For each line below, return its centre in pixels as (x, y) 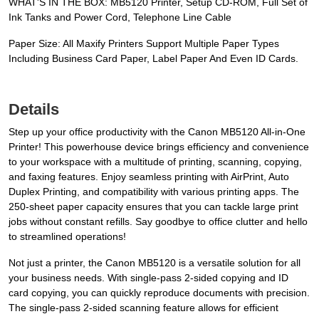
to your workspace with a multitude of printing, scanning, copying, (155, 162)
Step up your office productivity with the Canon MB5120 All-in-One (157, 132)
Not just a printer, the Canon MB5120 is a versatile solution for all (155, 263)
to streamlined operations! (67, 237)
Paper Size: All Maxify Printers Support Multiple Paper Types (144, 44)
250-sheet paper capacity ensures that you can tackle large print (153, 207)
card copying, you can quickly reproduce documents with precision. (159, 293)
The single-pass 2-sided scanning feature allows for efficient (143, 308)
